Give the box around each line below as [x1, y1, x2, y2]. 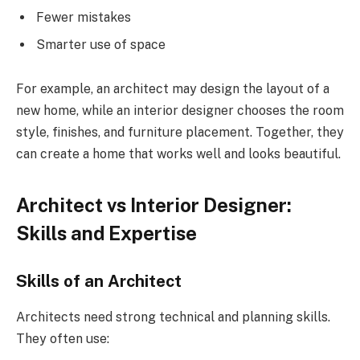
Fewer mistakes [36, 9, 131, 25]
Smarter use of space [36, 36, 166, 52]
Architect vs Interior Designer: [16, 193, 292, 216]
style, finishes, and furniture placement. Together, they [16, 125, 344, 141]
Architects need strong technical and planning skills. [16, 309, 330, 325]
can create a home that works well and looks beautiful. [16, 146, 341, 162]
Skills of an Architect [16, 272, 182, 292]
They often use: [16, 330, 109, 346]
